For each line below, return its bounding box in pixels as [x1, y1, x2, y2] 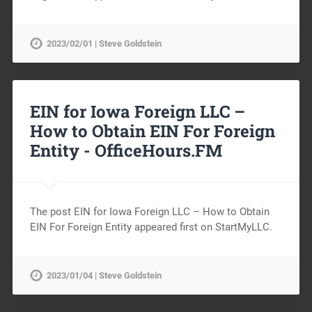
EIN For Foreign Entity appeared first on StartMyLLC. [29, 220, 272, 233]
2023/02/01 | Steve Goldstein [46, 38, 162, 49]
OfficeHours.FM [94, 139, 222, 162]
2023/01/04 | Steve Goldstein [46, 270, 162, 281]
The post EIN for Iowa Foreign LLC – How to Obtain [29, 205, 270, 218]
